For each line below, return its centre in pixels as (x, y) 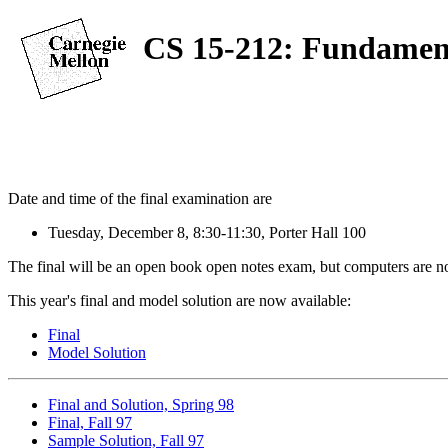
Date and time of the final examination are (140, 198)
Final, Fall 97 (90, 422)
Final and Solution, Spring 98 (141, 404)
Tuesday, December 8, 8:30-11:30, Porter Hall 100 (207, 232)
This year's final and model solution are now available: (179, 300)
